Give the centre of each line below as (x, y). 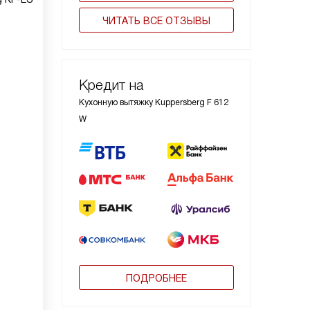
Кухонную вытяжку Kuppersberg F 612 (154, 102)
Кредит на (111, 85)
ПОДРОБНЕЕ (156, 279)
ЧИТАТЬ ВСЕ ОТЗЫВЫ (156, 20)
